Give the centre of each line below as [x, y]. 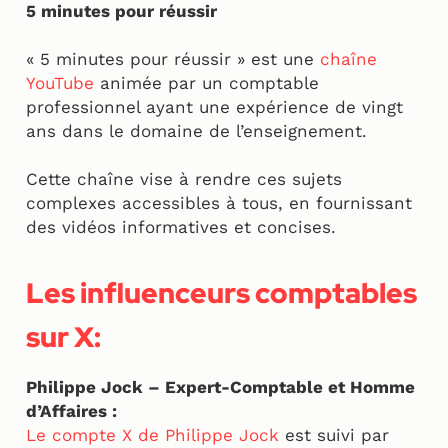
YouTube [63, 83]
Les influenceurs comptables [221, 293]
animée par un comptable [209, 83]
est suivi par [334, 435]
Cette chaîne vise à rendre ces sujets [184, 179]
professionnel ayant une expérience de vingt [214, 107]
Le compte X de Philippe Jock [152, 435]
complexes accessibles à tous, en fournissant [219, 203]
